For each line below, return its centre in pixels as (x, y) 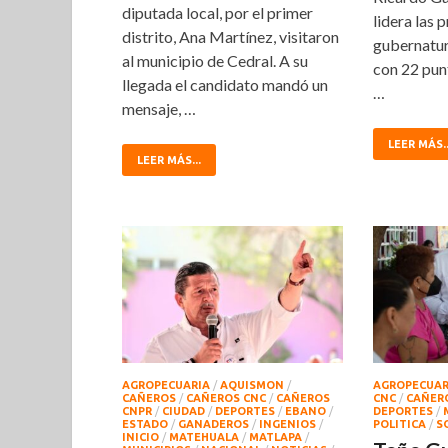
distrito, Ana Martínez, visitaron (230, 37)
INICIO (140, 436)
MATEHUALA (204, 436)
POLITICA (399, 423)
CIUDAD (183, 410)
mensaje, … (159, 109)
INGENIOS (287, 423)
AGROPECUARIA (166, 384)
